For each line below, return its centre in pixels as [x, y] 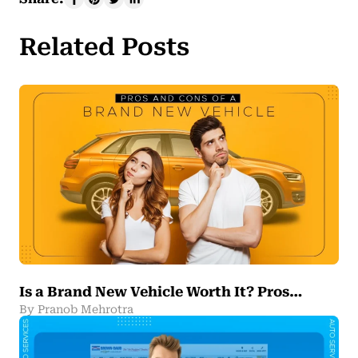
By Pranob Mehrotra [76, 310]
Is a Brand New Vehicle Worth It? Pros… [161, 292]
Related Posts [104, 47]
